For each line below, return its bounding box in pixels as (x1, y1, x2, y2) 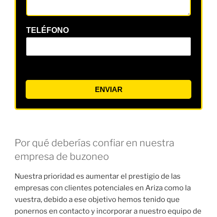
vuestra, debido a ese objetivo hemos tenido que (15, 195, 180, 204)
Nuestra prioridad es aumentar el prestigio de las (15, 172, 181, 181)
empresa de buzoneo (15, 151, 109, 163)
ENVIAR (94, 85, 123, 94)
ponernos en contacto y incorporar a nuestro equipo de (15, 207, 201, 216)
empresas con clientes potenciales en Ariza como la (15, 184, 191, 193)
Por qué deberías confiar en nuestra (15, 137, 174, 149)
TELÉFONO (26, 26, 69, 35)
